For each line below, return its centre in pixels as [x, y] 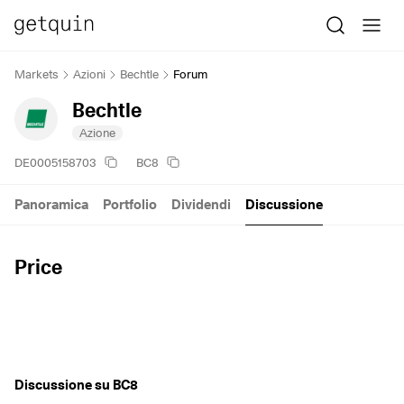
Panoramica [51, 204]
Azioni [89, 74]
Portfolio [130, 204]
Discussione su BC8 [76, 385]
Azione [97, 132]
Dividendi [201, 204]
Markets [37, 74]
